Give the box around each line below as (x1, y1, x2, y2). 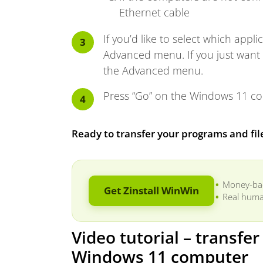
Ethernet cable (119, 5, 190, 19)
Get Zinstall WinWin (104, 183, 199, 197)
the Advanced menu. (103, 63, 203, 77)
